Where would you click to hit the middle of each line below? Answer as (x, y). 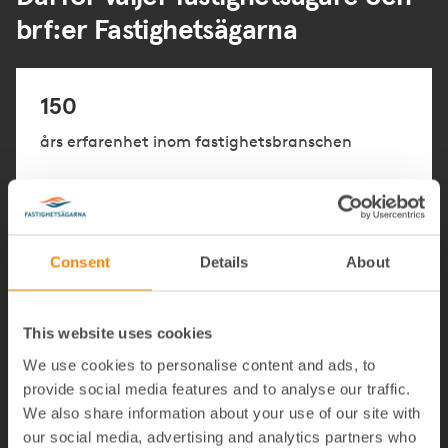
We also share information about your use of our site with (222, 412)
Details (224, 262)
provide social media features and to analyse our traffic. (217, 388)
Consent (80, 262)
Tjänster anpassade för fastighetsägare (190, 319)
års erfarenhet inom (115, 141)
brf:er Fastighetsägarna (157, 30)
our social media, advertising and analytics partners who (219, 436)
